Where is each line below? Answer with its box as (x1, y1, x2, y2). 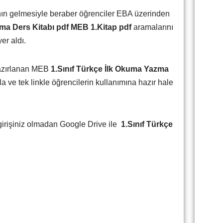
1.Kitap (88, 23, 119, 31)
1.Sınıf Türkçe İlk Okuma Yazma (50, 65, 169, 73)
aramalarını (133, 23, 173, 31)
